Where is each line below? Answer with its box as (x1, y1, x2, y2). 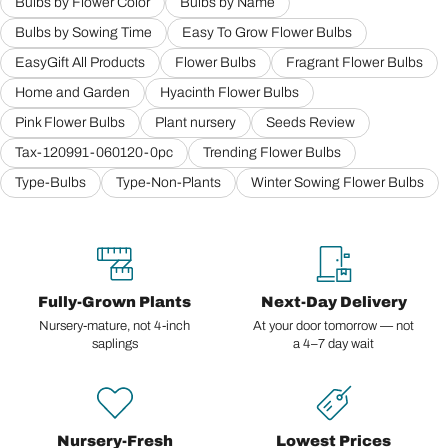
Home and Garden (15, 84, 130, 100)
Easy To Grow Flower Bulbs (182, 24, 352, 40)
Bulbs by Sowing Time (15, 24, 152, 40)
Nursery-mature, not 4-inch (39, 317, 190, 333)
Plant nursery (155, 114, 236, 130)
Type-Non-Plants (116, 174, 221, 190)
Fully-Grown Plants (38, 293, 191, 310)
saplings (91, 335, 138, 351)
